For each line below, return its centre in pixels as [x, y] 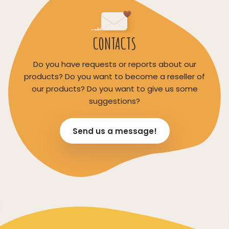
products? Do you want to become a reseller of [114, 76]
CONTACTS [114, 43]
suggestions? [114, 101]
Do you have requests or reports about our [114, 64]
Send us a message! [114, 131]
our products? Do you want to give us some [114, 88]
